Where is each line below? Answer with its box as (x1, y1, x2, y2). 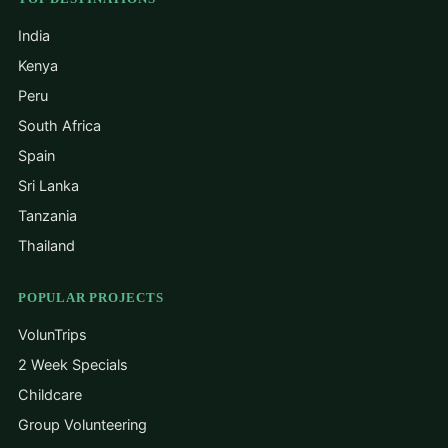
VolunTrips (18, 325, 87, 344)
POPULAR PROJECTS (18, 289, 164, 305)
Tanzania (18, 206, 77, 225)
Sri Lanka (18, 176, 79, 195)
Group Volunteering (18, 415, 147, 434)
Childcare (18, 385, 82, 404)
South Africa (18, 116, 101, 135)
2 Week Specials (18, 355, 128, 374)
